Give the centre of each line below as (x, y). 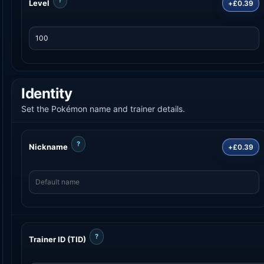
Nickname (48, 146)
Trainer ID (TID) (57, 239)
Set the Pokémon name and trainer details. (103, 108)
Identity (47, 93)
